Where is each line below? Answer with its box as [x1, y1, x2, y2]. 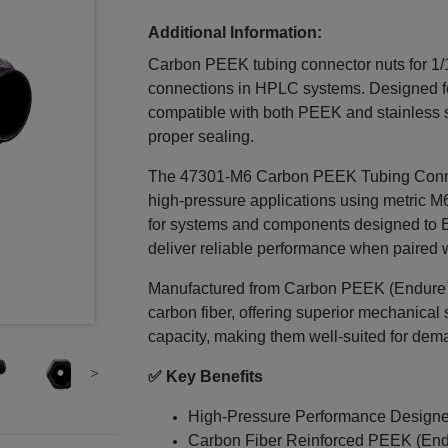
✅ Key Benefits [147, 368, 263, 386]
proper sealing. [147, 128, 254, 146]
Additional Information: [147, 24, 322, 42]
